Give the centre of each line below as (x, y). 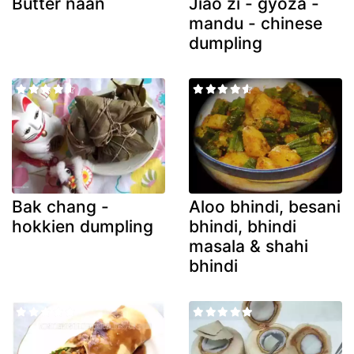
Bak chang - (60, 206)
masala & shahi (249, 246)
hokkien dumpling (83, 226)
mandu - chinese (256, 24)
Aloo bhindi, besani (265, 206)
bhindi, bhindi (243, 226)
